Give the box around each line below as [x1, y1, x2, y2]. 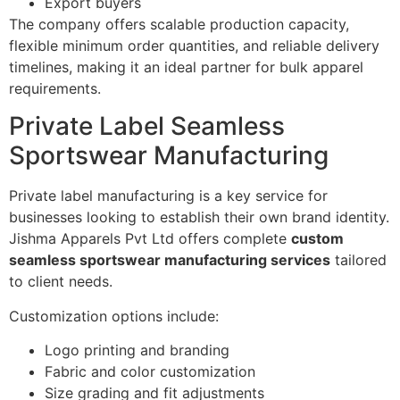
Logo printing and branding [45, 341, 229, 360]
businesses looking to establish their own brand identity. [9, 208, 389, 227]
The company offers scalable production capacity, [9, 14, 349, 33]
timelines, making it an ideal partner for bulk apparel [9, 57, 363, 76]
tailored [330, 251, 387, 270]
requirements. [9, 79, 101, 97]
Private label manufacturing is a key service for [9, 187, 328, 205]
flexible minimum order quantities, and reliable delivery [9, 36, 379, 54]
